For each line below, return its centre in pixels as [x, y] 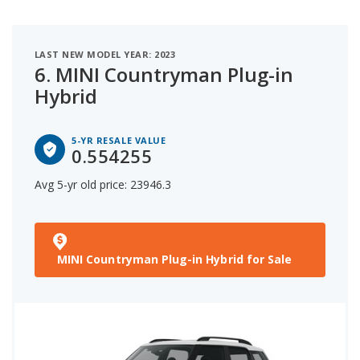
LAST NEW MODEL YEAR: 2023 [105, 54]
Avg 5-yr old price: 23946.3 [103, 184]
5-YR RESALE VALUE [119, 140]
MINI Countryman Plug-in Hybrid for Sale [175, 259]
